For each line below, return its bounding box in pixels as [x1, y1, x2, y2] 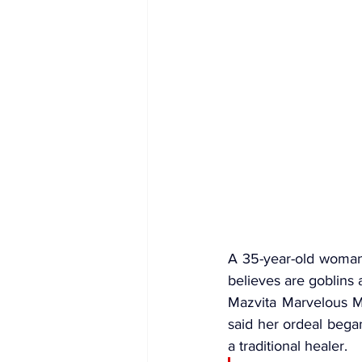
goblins [309, 272, 354, 289]
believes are [228, 272, 309, 289]
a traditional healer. [228, 338, 347, 355]
